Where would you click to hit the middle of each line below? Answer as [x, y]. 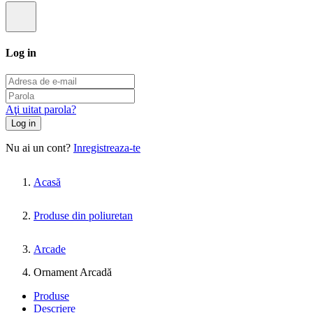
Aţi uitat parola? [41, 110]
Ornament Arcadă [73, 272]
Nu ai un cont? [39, 148]
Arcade [50, 249]
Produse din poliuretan [83, 216]
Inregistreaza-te [107, 148]
